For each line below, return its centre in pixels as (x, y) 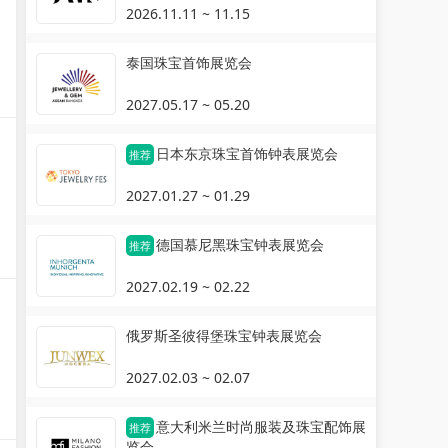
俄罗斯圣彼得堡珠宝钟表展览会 (224, 335)
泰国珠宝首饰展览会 (189, 62)
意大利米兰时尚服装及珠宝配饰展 (261, 426)
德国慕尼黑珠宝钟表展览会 (240, 244)
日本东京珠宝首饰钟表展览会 (247, 153)
